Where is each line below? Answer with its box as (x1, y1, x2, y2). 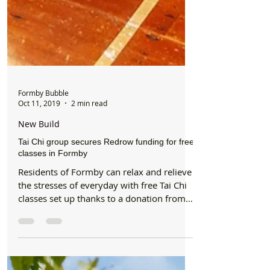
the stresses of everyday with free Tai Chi (18, 209, 187, 221)
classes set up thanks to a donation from (18, 222, 186, 234)
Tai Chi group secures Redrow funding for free (18, 167, 194, 177)
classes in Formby (18, 178, 87, 188)
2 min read (71, 128, 107, 138)
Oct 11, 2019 (18, 128, 60, 138)
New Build (18, 148, 60, 160)
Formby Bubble (18, 118, 69, 128)
